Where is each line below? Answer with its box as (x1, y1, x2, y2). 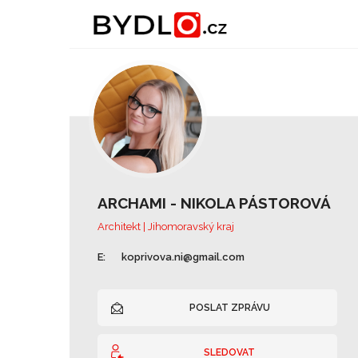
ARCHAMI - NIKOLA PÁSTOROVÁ (97, 194, 331, 212)
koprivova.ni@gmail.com (121, 251, 245, 263)
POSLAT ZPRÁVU (189, 302, 270, 313)
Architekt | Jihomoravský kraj (97, 221, 234, 233)
